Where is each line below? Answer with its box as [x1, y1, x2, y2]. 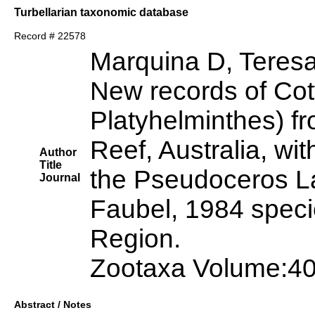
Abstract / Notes [14, 299, 91, 311]
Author [39, 146, 77, 159]
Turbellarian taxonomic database [14, 6, 188, 18]
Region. [90, 224, 181, 254]
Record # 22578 [14, 30, 86, 42]
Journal [39, 172, 80, 184]
